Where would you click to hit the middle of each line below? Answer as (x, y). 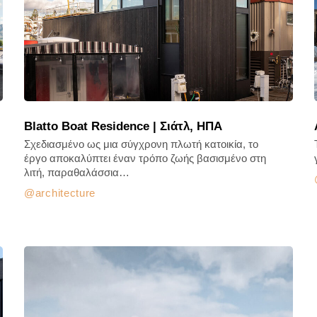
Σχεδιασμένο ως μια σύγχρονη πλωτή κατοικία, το (141, 144)
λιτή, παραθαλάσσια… (77, 172)
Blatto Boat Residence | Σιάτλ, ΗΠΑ (123, 126)
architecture (65, 193)
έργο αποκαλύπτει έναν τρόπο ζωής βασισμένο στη (145, 158)
